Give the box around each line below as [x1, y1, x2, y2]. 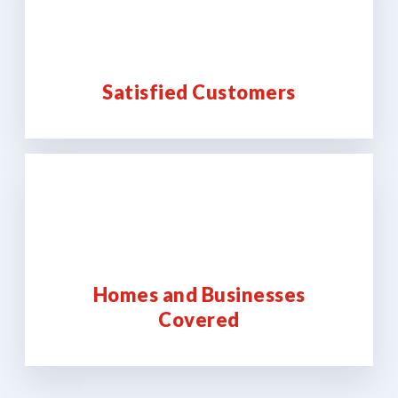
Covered [158, 306, 240, 331]
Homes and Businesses [92, 282, 306, 306]
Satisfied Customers [102, 80, 296, 105]
